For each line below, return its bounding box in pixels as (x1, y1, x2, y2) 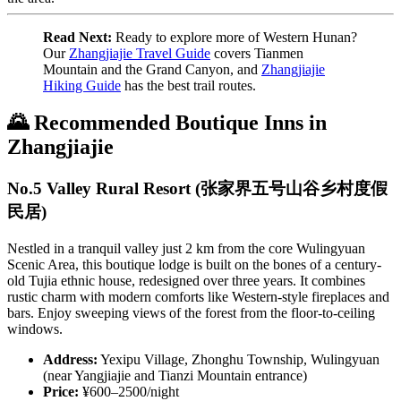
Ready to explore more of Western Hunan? (112, 29, 357, 45)
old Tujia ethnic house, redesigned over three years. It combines (7, 273, 365, 289)
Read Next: (43, 29, 112, 45)
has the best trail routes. (121, 77, 256, 93)
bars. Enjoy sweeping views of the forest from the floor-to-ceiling (7, 305, 375, 321)
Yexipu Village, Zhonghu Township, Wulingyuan (98, 352, 380, 368)
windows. (7, 321, 63, 337)
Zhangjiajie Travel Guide (69, 45, 210, 61)
